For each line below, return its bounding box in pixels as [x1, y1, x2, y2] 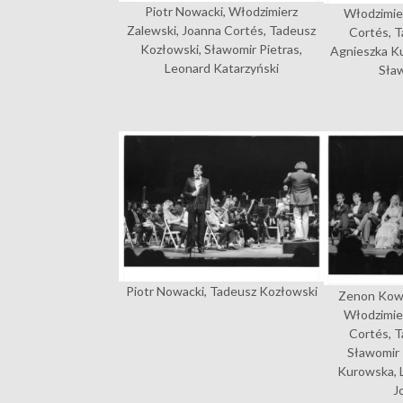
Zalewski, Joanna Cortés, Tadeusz [127, 22, 317, 38]
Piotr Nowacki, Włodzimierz [145, 4, 299, 19]
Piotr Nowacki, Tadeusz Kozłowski [125, 282, 318, 299]
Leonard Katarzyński [164, 60, 279, 76]
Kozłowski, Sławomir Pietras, [140, 41, 303, 57]
